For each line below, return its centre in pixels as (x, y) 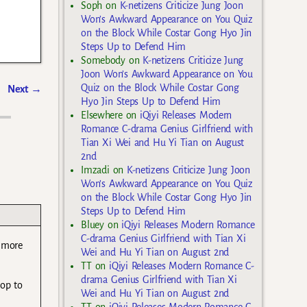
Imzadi (95, 170)
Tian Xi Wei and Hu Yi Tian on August (163, 142)
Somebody (103, 60)
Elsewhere (102, 115)
